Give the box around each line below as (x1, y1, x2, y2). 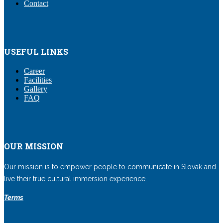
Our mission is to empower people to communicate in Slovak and (4, 163, 216, 171)
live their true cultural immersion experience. (4, 175, 147, 183)
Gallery (24, 84, 47, 93)
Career (24, 66, 45, 75)
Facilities (24, 75, 52, 84)
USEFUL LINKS (4, 46, 68, 57)
